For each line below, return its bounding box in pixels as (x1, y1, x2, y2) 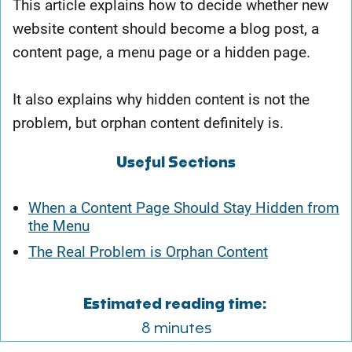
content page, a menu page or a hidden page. (13, 42, 314, 61)
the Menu (28, 216, 90, 235)
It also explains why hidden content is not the (13, 90, 310, 108)
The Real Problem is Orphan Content (28, 242, 268, 261)
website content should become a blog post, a (13, 19, 319, 38)
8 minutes (141, 321, 211, 336)
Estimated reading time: (82, 296, 266, 312)
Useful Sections (116, 155, 236, 170)
